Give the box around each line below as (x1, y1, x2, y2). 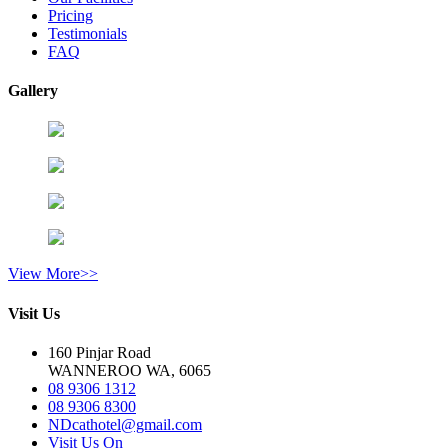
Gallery (8, 82, 58, 100)
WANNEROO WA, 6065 (48, 361, 211, 379)
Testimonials (48, 24, 127, 42)
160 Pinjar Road (48, 343, 151, 361)
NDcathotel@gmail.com (48, 415, 202, 433)
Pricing (48, 6, 93, 24)
